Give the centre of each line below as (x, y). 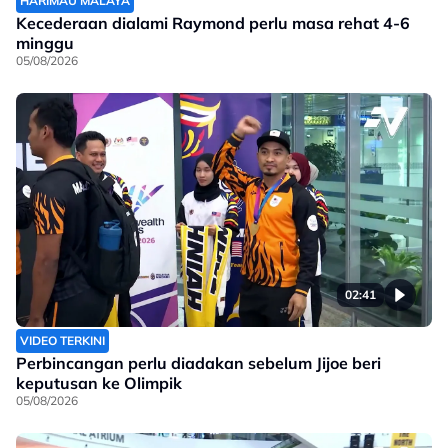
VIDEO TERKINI (62, 341)
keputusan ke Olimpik (99, 383)
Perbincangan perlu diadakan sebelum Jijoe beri (198, 363)
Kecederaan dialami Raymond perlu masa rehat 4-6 (213, 23)
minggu (45, 43)
